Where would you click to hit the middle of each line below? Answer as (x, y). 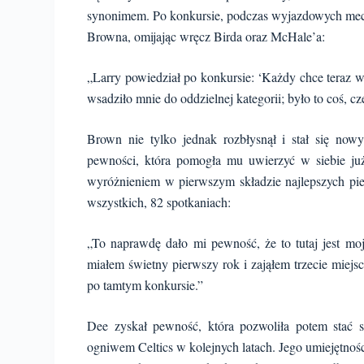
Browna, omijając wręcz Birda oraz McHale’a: (206, 36)
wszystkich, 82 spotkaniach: (159, 202)
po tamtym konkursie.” (145, 285)
